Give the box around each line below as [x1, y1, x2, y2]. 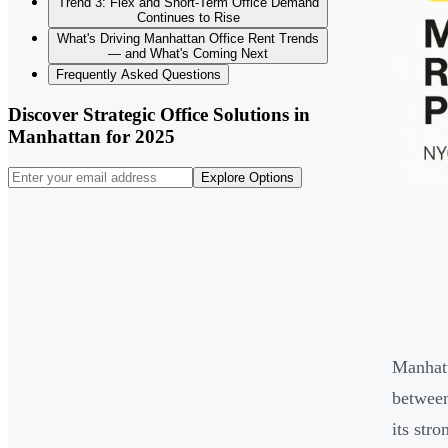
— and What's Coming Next [108, 46, 268, 62]
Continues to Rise [136, 10, 240, 26]
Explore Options [201, 169, 294, 185]
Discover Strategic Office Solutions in [8, 104, 310, 126]
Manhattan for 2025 [8, 126, 175, 148]
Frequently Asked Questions [56, 67, 221, 83]
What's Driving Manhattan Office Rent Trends [57, 31, 319, 47]
